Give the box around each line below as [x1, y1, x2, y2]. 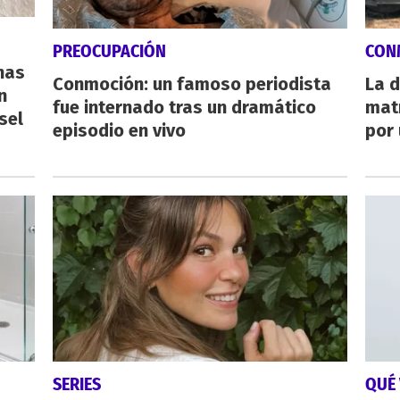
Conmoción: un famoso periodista [52, 73, 331, 96]
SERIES [52, 372, 101, 395]
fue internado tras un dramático [52, 96, 316, 119]
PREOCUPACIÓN [52, 40, 166, 62]
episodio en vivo [52, 120, 186, 142]
